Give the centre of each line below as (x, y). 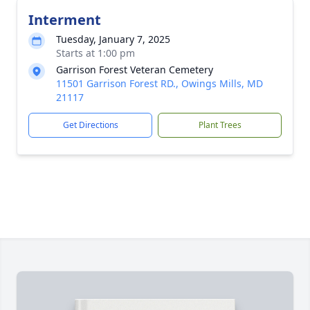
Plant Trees (220, 125)
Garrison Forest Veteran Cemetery (135, 70)
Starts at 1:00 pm (95, 53)
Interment (65, 20)
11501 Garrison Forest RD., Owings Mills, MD (159, 83)
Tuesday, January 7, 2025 (113, 39)
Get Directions (90, 125)
